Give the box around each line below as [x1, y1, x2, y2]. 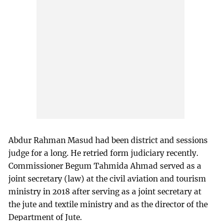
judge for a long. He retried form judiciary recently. [8, 148, 199, 158]
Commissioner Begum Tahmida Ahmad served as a [8, 161, 202, 171]
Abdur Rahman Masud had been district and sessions [8, 136, 208, 146]
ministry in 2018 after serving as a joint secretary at [8, 187, 202, 197]
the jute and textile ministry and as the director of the [8, 200, 208, 210]
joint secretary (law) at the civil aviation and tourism [8, 174, 207, 184]
